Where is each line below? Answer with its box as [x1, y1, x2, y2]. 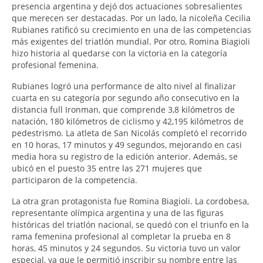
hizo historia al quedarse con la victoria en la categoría [12, 48, 227, 59]
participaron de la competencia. [12, 174, 137, 186]
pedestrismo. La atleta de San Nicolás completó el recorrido [12, 127, 247, 139]
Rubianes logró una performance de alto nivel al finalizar [12, 80, 236, 92]
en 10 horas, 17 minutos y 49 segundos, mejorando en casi [12, 139, 242, 151]
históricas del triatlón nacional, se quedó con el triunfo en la [12, 219, 249, 231]
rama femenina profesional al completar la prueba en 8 [12, 231, 231, 242]
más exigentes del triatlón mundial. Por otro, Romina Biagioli [12, 36, 250, 48]
